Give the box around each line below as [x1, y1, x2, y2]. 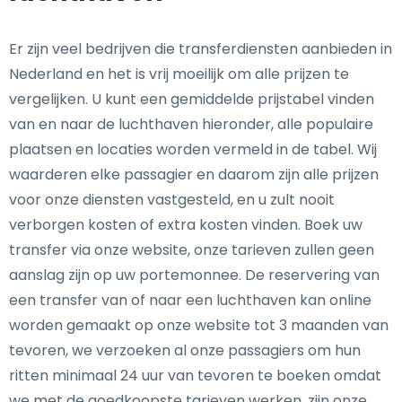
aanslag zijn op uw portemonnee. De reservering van [9, 265, 380, 285]
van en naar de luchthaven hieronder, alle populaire [9, 114, 373, 135]
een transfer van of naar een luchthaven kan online [9, 290, 371, 310]
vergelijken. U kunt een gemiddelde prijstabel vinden [9, 89, 374, 109]
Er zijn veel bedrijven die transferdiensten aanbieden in [9, 39, 392, 59]
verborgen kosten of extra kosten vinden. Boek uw [9, 214, 363, 235]
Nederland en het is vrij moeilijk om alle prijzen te [9, 64, 349, 84]
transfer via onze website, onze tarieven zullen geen [9, 240, 374, 260]
